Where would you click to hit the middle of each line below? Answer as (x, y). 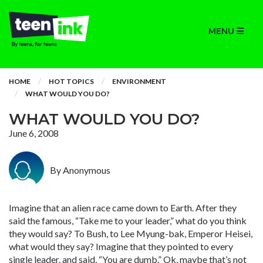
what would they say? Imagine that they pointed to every (121, 246)
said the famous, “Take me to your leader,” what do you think (128, 220)
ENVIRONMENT (139, 81)
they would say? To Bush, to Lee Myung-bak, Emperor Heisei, (131, 233)
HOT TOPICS (71, 81)
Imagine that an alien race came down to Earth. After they (123, 208)
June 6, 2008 (34, 133)
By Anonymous (80, 170)
